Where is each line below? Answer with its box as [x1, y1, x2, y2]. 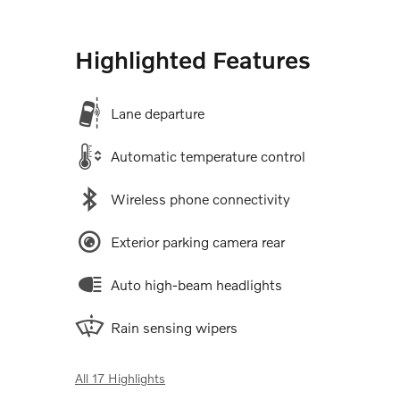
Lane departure [111, 104, 204, 121]
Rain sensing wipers [111, 318, 237, 336]
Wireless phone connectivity [111, 189, 290, 207]
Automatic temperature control [111, 146, 305, 164]
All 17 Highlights [75, 370, 165, 386]
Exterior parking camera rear [111, 232, 285, 250]
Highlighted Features [75, 45, 311, 73]
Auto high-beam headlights [111, 275, 282, 293]
